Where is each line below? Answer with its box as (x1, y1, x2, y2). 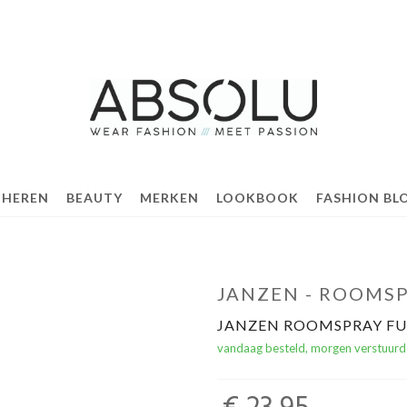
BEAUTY (65, 190, 123, 205)
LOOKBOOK (215, 190, 299, 205)
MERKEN (139, 190, 199, 205)
